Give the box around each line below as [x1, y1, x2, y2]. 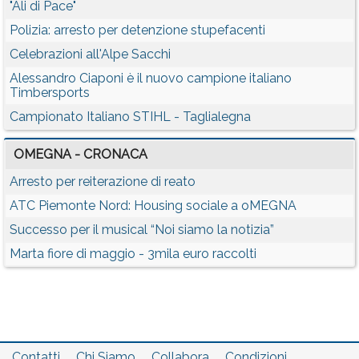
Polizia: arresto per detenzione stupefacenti [10, 22, 265, 38]
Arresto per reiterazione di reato [10, 173, 196, 189]
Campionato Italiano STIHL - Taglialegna [10, 108, 251, 124]
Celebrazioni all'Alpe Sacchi [10, 46, 171, 62]
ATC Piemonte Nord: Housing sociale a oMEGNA [10, 197, 296, 213]
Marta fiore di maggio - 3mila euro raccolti [10, 245, 256, 261]
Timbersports [10, 84, 90, 100]
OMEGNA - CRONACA [14, 146, 147, 162]
